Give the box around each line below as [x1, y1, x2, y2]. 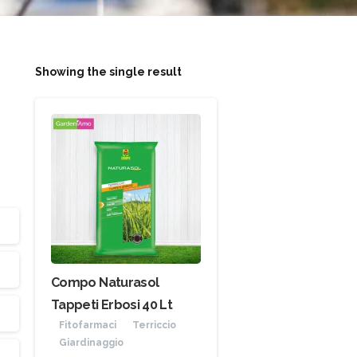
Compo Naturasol [51, 274, 159, 290]
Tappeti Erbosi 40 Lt [51, 296, 173, 312]
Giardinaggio [59, 336, 124, 348]
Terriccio [132, 319, 176, 331]
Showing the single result [35, 65, 182, 79]
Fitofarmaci [59, 319, 116, 331]
